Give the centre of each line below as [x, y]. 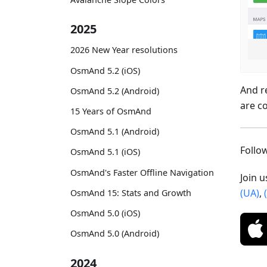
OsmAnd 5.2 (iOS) [105, 70]
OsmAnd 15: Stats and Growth [131, 193]
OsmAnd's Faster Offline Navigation [142, 172]
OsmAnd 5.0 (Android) [115, 234]
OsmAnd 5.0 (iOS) [105, 213]
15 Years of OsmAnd [111, 111]
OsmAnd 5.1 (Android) [115, 132]
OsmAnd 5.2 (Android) [115, 91]
